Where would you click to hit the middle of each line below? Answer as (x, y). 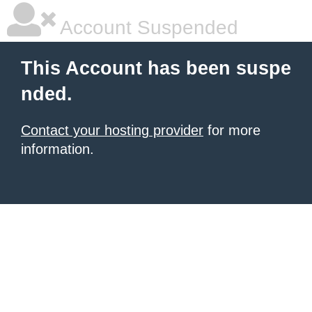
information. (57, 149)
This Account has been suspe (156, 68)
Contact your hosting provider (112, 130)
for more (232, 130)
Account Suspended (147, 28)
